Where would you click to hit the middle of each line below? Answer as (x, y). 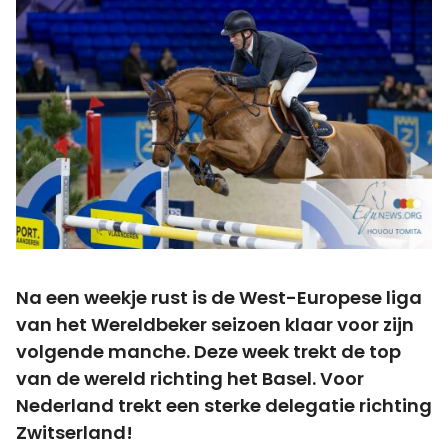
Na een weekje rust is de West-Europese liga (219, 297)
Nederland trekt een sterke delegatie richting (224, 405)
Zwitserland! (74, 432)
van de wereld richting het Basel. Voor (190, 378)
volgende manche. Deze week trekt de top (208, 351)
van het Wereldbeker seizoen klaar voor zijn (215, 324)
